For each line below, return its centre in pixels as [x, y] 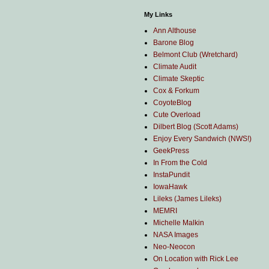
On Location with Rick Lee [196, 259]
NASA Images [176, 235]
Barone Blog [174, 43]
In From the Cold [180, 163]
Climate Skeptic [179, 79]
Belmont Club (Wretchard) [195, 55]
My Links [158, 15]
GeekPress [171, 151]
